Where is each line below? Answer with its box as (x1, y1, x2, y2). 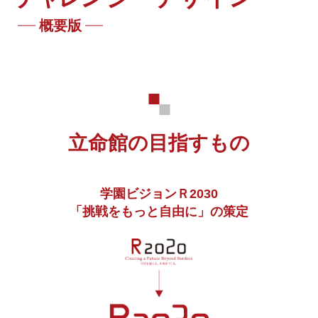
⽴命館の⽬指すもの (68, 132, 250, 154)
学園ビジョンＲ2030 (100, 187, 218, 201)
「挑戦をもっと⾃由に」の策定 (70, 204, 248, 219)
